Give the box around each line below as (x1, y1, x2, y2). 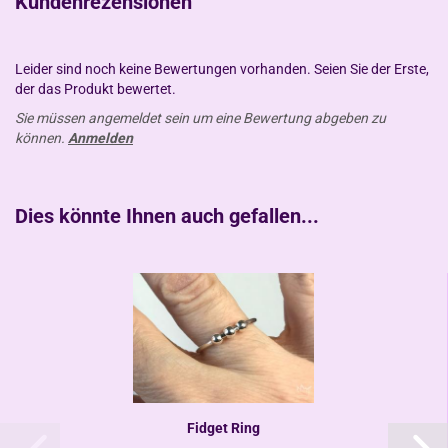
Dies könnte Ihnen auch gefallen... (15, 204, 319, 228)
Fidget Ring (187, 420, 260, 436)
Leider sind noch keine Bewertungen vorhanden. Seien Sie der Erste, (15, 61, 429, 77)
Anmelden (68, 130, 133, 146)
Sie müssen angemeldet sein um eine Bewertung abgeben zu (15, 110, 386, 126)
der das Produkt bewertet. (15, 81, 176, 97)
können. (15, 130, 68, 146)
